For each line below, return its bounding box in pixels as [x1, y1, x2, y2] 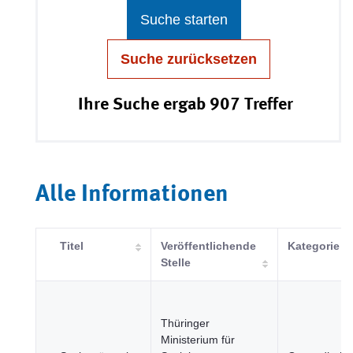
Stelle [161, 256, 191, 269]
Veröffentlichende [161, 240, 256, 252]
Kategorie [288, 240, 340, 252]
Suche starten [139, 12, 228, 28]
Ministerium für [161, 333, 235, 346]
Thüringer [161, 317, 210, 329]
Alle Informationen [35, 183, 229, 206]
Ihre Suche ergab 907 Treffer [78, 96, 293, 113]
